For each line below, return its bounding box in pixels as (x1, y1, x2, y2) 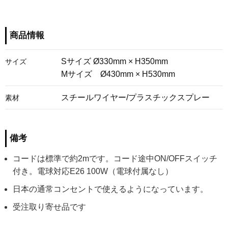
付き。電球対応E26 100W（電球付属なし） (13, 166, 173, 176)
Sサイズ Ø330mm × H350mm (61, 56, 168, 66)
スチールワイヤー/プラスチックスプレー (61, 93, 210, 102)
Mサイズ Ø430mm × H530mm (61, 69, 175, 78)
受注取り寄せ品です (13, 202, 86, 211)
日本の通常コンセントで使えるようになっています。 (13, 184, 208, 193)
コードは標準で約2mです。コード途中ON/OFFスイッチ (13, 154, 217, 163)
